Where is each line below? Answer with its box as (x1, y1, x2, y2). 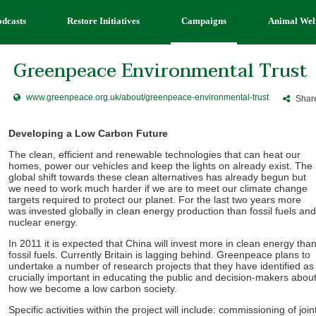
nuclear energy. (8, 217, 78, 228)
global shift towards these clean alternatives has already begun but (8, 171, 306, 183)
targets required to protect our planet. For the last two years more (8, 194, 301, 205)
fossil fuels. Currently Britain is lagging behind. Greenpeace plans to (8, 249, 310, 260)
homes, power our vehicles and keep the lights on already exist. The (8, 160, 312, 171)
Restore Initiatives (67, 16, 140, 26)
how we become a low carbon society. (8, 283, 177, 294)
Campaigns (181, 16, 226, 26)
